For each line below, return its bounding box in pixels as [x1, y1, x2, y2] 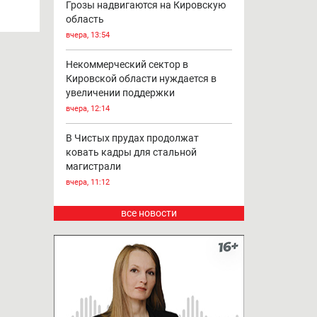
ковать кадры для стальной [65, 146, 197, 158]
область [65, 13, 104, 25]
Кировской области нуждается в [65, 73, 217, 85]
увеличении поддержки [65, 87, 175, 99]
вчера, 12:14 [65, 104, 110, 114]
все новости [120, 207, 177, 219]
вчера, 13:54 [65, 30, 110, 40]
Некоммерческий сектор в [65, 59, 188, 71]
